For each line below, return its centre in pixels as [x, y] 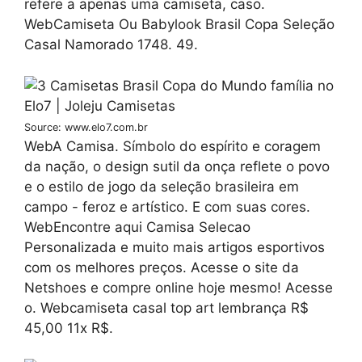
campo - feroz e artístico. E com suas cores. [167, 206]
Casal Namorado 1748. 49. [111, 45]
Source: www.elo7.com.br [86, 127]
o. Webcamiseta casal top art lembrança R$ [166, 307]
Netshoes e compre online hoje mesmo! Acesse [179, 287]
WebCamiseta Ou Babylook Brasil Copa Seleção [179, 25]
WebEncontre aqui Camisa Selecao [137, 227]
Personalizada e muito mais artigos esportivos [175, 247]
